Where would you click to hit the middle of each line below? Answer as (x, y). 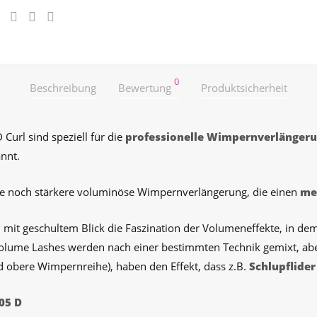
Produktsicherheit (244, 88)
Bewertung (146, 88)
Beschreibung (63, 88)
